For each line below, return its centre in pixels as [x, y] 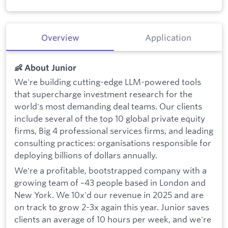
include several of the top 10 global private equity [110, 119]
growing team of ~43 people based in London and [110, 183]
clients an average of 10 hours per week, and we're [113, 219]
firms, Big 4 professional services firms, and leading [114, 131]
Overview [60, 38]
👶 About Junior [45, 67]
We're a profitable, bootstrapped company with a [110, 170]
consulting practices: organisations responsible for [113, 143]
